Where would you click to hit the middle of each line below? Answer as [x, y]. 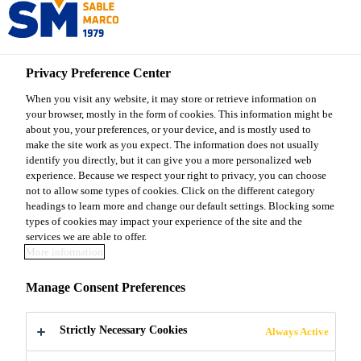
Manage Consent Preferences [106, 287]
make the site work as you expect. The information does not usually [172, 145]
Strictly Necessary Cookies [123, 330]
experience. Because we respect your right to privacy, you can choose [176, 175]
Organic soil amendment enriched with [166, 270]
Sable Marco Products [77, 82]
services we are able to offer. [86, 237]
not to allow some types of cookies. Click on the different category [170, 191]
